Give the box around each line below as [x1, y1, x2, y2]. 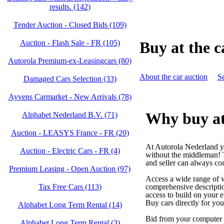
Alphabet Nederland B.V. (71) [22, 110, 117, 119]
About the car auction [139, 72, 207, 81]
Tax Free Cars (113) [38, 182, 101, 191]
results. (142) [49, 2, 90, 11]
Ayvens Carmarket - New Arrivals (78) [8, 92, 131, 101]
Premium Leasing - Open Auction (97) [9, 164, 130, 173]
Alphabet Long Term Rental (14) [17, 200, 122, 209]
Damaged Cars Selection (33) [23, 74, 116, 83]
